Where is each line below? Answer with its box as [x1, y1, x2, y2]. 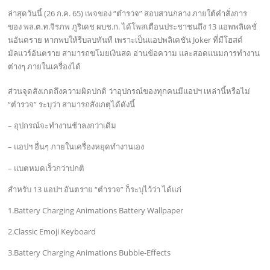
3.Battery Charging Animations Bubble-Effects [8, 247, 171, 259]
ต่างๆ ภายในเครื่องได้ [8, 60, 81, 72]
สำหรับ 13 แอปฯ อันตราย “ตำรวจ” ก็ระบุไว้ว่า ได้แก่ [8, 183, 182, 195]
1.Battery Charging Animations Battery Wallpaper [8, 204, 184, 216]
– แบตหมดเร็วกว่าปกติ [8, 162, 85, 174]
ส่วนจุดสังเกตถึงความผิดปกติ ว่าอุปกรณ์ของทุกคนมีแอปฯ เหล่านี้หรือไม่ [8, 86, 251, 97]
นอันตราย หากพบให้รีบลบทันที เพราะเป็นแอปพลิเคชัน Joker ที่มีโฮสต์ [8, 34, 243, 45]
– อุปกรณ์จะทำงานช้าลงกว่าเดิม [8, 120, 117, 131]
